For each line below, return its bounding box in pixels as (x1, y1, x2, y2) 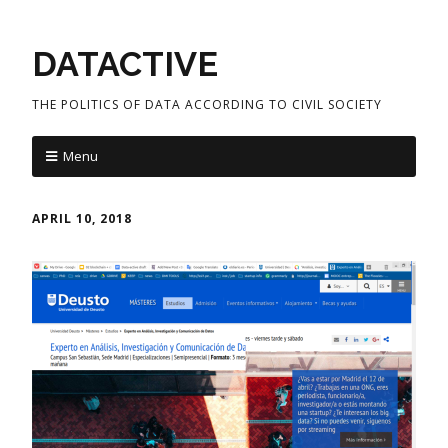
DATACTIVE (32, 44, 218, 84)
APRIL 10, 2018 (32, 210, 132, 227)
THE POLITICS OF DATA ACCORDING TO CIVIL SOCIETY (32, 96, 382, 113)
